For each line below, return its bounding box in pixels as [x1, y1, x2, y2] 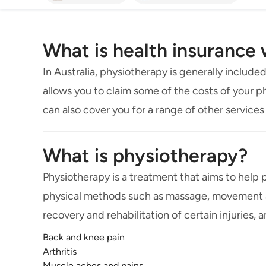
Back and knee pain [43, 232, 125, 243]
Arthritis [43, 246, 77, 258]
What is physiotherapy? [43, 144, 248, 167]
